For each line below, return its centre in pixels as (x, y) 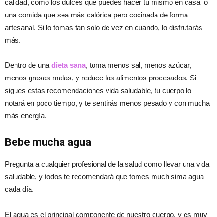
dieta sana (69, 65)
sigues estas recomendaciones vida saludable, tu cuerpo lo (98, 90)
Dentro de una (28, 65)
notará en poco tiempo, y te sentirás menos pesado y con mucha (107, 103)
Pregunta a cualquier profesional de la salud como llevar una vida (107, 164)
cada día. (19, 189)
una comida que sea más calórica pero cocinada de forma (96, 15)
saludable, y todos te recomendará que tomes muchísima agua (104, 176)
